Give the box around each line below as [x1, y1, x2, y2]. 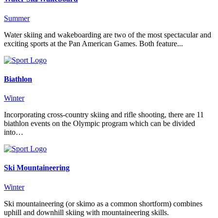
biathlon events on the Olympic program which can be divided [4, 119, 195, 128]
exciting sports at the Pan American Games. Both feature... [4, 39, 183, 48]
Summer [4, 14, 30, 22]
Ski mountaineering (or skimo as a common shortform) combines [4, 199, 202, 208]
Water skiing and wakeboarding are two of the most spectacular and [4, 30, 211, 39]
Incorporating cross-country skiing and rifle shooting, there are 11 [4, 110, 204, 119]
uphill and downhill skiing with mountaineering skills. [4, 208, 169, 217]
